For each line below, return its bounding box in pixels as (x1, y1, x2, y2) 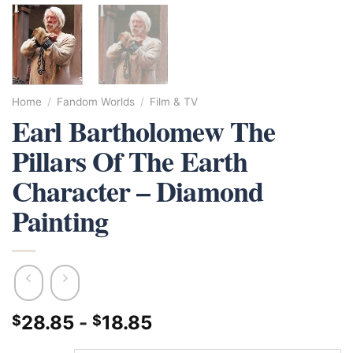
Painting (12, 199, 108, 241)
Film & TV (150, 95, 199, 108)
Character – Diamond (12, 169, 263, 211)
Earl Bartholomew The (12, 110, 276, 151)
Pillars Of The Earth (12, 139, 248, 181)
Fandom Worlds (57, 95, 136, 108)
